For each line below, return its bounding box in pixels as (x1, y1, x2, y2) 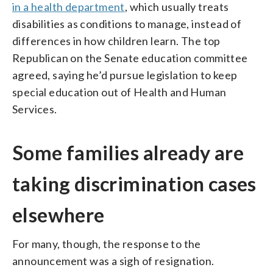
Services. (12, 102, 57, 116)
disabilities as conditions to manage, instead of (12, 16, 242, 30)
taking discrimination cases (12, 171, 257, 196)
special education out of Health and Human (12, 85, 227, 99)
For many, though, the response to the (12, 236, 201, 250)
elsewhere (12, 202, 105, 227)
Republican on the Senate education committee (12, 51, 248, 65)
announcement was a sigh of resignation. (12, 253, 214, 268)
